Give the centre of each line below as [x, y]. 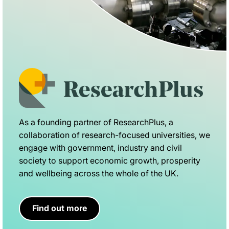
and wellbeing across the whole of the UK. [99, 174]
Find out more [60, 208]
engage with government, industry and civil [100, 148]
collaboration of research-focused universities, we [114, 135]
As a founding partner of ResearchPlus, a [96, 122]
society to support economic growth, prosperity [110, 161]
